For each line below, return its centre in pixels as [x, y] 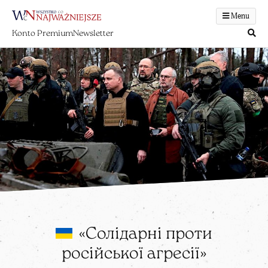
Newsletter [93, 33]
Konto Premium [42, 33]
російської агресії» [134, 255]
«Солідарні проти [144, 235]
